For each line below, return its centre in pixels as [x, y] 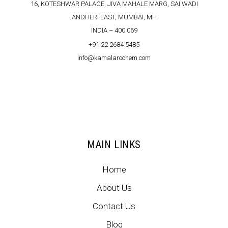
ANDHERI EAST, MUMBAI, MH [114, 17]
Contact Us [114, 206]
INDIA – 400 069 [114, 31]
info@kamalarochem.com [114, 58]
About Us [114, 188]
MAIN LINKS [114, 145]
